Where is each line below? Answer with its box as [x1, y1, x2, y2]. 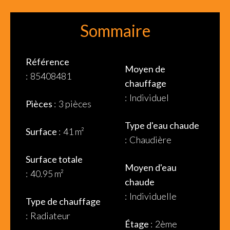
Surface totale [26, 154, 83, 165]
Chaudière [129, 134, 171, 145]
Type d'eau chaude [125, 120, 199, 131]
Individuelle [129, 190, 177, 202]
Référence [26, 56, 69, 67]
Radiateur [30, 210, 70, 221]
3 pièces [59, 98, 91, 109]
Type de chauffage [26, 196, 101, 207]
